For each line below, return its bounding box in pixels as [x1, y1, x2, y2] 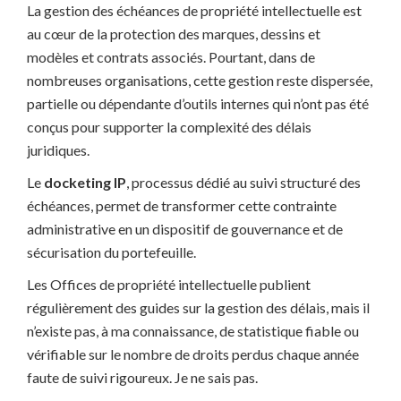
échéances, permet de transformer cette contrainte [27, 197, 337, 215]
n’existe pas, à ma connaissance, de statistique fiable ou [27, 322, 359, 340]
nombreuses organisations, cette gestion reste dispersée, [27, 72, 372, 90]
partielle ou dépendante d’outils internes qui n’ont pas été [27, 95, 369, 113]
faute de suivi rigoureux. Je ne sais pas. [27, 369, 258, 387]
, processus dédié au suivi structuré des [126, 174, 361, 192]
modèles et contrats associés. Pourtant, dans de [27, 48, 315, 66]
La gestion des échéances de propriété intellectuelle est [27, 2, 362, 20]
